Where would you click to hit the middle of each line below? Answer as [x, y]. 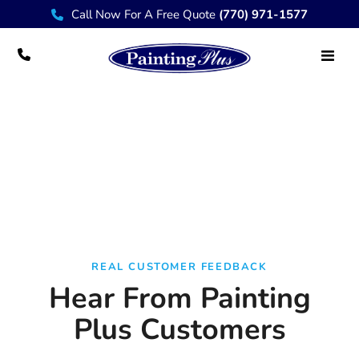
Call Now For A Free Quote [145, 14]
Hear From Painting [179, 298]
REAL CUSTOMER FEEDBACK [179, 267]
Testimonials [179, 132]
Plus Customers [179, 330]
